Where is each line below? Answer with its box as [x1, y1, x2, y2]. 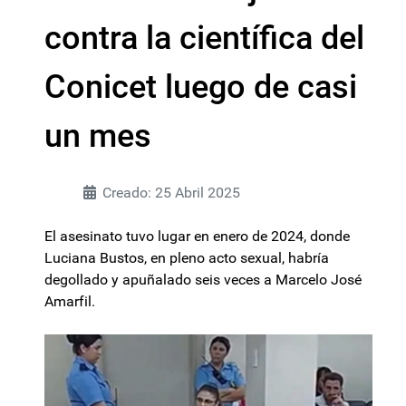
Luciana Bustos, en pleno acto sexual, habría [44, 249, 329, 266]
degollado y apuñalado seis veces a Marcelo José [44, 271, 362, 288]
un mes [44, 117, 151, 155]
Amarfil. [44, 293, 95, 310]
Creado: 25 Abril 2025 [102, 184, 240, 201]
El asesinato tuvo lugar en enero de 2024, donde [44, 227, 350, 245]
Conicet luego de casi [44, 68, 357, 106]
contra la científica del [44, 19, 364, 57]
